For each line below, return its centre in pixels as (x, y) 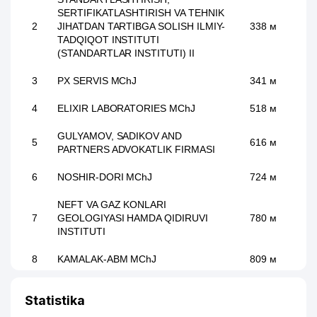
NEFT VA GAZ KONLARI (112, 204)
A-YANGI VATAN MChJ (108, 287)
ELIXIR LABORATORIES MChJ (126, 108)
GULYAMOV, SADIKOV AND (120, 136)
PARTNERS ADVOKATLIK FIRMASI (136, 149)
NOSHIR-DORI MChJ (105, 177)
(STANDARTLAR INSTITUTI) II (126, 53)
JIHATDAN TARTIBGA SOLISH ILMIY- (142, 26)
